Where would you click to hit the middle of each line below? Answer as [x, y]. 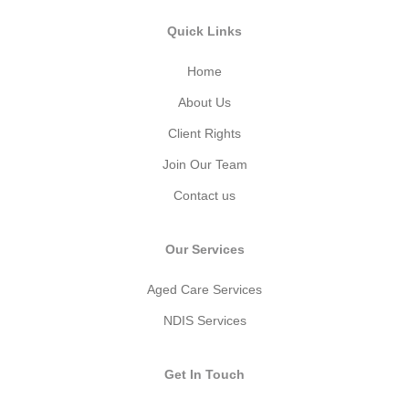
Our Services [204, 249]
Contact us [204, 195]
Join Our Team [204, 164]
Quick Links [204, 31]
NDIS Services [204, 320]
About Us [204, 102]
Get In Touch [204, 374]
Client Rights [204, 133]
